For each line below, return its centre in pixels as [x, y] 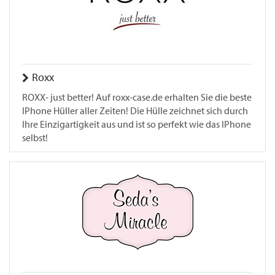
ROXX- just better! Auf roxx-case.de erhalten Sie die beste [137, 97]
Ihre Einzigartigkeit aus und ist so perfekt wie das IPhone [137, 124]
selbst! [35, 138]
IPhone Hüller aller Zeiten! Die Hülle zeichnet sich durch [135, 111]
